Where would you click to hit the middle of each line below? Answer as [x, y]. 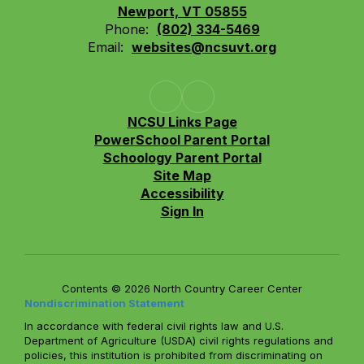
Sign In [182, 211]
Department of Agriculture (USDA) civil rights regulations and [179, 340]
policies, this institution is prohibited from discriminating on [173, 355]
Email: [106, 47]
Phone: [126, 29]
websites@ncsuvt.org [204, 47]
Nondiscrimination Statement [104, 303]
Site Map [182, 175]
